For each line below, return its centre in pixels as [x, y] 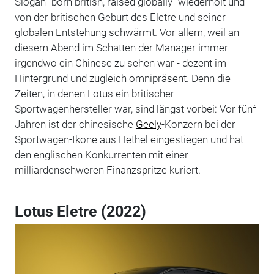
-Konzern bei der [198, 124]
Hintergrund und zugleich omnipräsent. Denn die [122, 78]
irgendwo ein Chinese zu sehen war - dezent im [120, 63]
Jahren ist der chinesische [75, 124]
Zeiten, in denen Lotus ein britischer [94, 93]
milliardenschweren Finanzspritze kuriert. [108, 170]
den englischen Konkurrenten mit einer [101, 154]
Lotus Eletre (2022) [80, 211]
